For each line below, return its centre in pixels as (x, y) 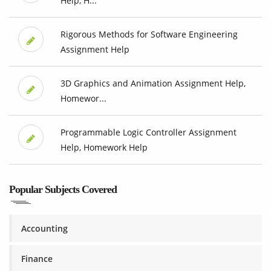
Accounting (44, 229)
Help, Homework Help (104, 148)
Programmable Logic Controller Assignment (148, 132)
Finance (37, 259)
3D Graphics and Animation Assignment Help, (153, 83)
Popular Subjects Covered (63, 190)
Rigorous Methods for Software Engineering (149, 34)
